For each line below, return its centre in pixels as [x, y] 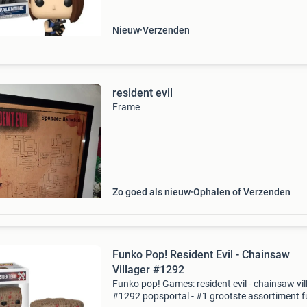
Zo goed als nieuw [151, 192]
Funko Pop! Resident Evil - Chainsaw [141, 255]
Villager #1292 [148, 270]
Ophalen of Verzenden [242, 192]
